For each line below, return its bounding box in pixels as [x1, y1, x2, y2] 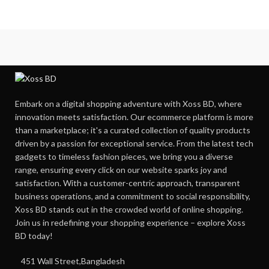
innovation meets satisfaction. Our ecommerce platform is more [15, 112, 253, 122]
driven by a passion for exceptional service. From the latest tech [15, 138, 253, 149]
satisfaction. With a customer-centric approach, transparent [15, 178, 240, 189]
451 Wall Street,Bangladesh [21, 256, 125, 267]
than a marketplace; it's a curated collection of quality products [15, 125, 250, 136]
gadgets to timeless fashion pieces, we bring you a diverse [15, 151, 233, 162]
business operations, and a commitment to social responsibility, [15, 191, 250, 202]
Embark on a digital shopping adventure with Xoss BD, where [15, 98, 242, 109]
